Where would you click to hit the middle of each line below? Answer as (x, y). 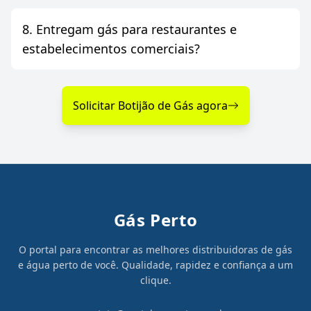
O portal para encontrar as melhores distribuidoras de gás (155, 250)
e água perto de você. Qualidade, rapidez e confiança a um (155, 265)
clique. (155, 280)
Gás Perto (155, 220)
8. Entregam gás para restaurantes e (129, 30)
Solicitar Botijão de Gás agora (150, 106)
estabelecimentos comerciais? (165, 49)
